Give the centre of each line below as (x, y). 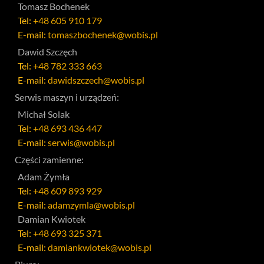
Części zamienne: (49, 159)
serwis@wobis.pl (81, 142)
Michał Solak (44, 114)
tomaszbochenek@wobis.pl (103, 34)
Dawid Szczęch (47, 52)
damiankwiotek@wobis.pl (100, 247)
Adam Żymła (44, 176)
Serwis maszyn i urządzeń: (67, 97)
